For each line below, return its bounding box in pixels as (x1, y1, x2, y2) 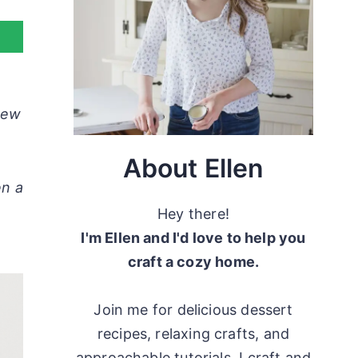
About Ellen (122, 153, 265, 185)
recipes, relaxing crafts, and (97, 325, 290, 343)
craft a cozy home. (127, 253, 260, 271)
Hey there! (157, 205, 229, 223)
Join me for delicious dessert (93, 301, 293, 319)
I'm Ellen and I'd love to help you (81, 229, 306, 247)
